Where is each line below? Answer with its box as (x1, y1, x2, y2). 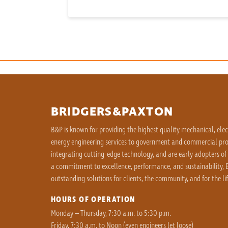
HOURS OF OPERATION (51, 193, 136, 205)
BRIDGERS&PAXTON (51, 104, 173, 121)
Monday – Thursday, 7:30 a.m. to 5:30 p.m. (51, 208, 171, 219)
